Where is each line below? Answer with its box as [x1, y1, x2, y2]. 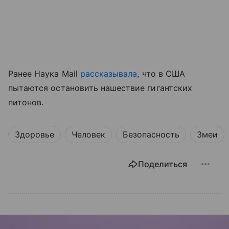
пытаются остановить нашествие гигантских [8, 82, 192, 93]
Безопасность [123, 129, 179, 140]
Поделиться [138, 158, 187, 169]
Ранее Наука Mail [8, 68, 80, 79]
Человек [72, 129, 105, 140]
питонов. [8, 97, 44, 107]
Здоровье [15, 129, 54, 140]
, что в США [137, 68, 185, 79]
